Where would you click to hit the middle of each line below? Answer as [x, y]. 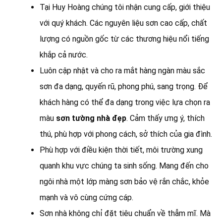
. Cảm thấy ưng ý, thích [166, 118]
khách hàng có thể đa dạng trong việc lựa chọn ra [125, 102]
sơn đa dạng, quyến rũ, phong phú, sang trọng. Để [124, 86]
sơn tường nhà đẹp [91, 118]
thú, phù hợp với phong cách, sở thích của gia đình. [126, 134]
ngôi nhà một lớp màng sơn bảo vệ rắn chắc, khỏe [124, 181]
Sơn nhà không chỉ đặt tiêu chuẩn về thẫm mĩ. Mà [125, 213]
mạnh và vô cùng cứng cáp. [86, 197]
